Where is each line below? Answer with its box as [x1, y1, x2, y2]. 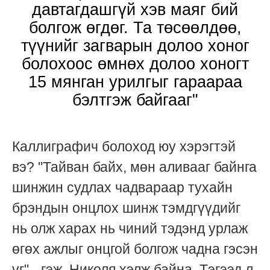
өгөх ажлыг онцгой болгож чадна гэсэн [12, 241, 258, 257]
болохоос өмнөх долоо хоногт [21, 55, 249, 74]
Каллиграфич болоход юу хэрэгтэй [12, 139, 236, 155]
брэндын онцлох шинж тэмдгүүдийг [12, 200, 240, 216]
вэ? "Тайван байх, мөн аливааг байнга [12, 159, 257, 175]
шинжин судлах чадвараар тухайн [12, 180, 233, 196]
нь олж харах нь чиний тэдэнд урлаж [12, 221, 248, 237]
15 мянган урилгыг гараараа [28, 73, 242, 92]
